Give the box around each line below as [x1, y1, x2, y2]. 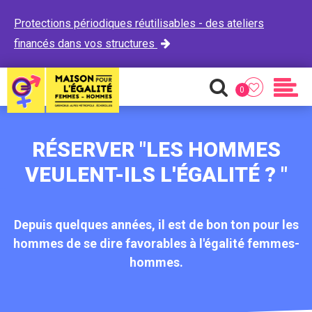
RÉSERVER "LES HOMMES [31, 137, 281, 162]
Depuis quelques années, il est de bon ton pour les [13, 217, 299, 232]
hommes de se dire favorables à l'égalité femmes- [13, 236, 299, 251]
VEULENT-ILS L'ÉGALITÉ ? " [24, 162, 288, 187]
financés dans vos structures [14, 37, 157, 50]
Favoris [263, 97, 306, 114]
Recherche [218, 97, 280, 114]
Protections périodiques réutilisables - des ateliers [14, 17, 264, 30]
